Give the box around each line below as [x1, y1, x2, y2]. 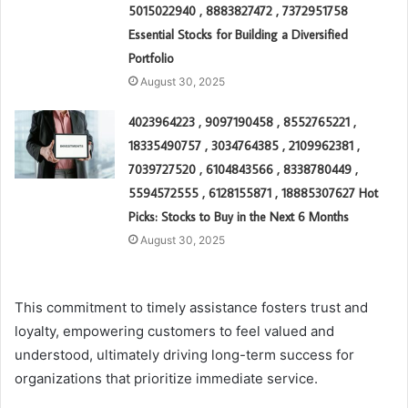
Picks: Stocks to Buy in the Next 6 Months [128, 208, 350, 225]
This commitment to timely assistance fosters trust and [15, 298, 368, 316]
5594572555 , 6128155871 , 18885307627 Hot [128, 184, 379, 201]
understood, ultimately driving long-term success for [15, 345, 354, 363]
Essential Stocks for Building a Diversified [128, 25, 349, 43]
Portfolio [128, 49, 175, 66]
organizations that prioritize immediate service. [15, 369, 318, 387]
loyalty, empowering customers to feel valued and [15, 321, 334, 340]
